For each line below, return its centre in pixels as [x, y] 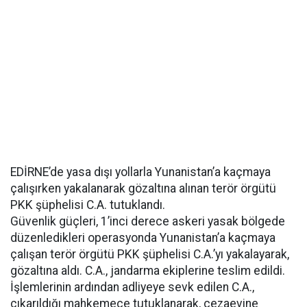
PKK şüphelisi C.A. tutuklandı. [88, 205]
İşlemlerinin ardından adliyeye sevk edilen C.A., [132, 287]
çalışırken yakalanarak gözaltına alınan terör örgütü [143, 188]
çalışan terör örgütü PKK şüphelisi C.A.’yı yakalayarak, [150, 254]
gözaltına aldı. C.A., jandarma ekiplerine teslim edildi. [148, 271]
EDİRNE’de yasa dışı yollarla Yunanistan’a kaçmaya [140, 172]
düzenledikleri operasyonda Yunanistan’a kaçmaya [143, 238]
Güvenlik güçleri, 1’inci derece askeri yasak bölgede [148, 221]
